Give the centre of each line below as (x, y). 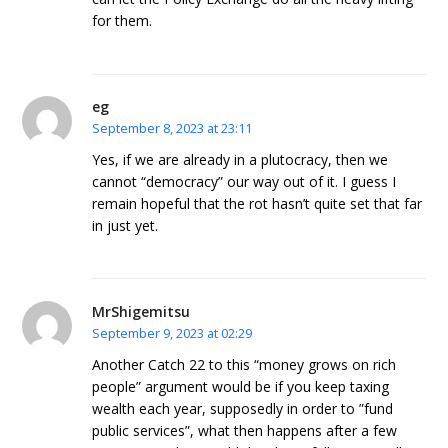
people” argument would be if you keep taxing (241, 386)
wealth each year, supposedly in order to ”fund (243, 408)
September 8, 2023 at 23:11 (172, 128)
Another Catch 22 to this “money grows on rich (244, 364)
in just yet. (125, 225)
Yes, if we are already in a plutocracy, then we (240, 159)
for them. (122, 20)
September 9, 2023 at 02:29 (172, 332)
